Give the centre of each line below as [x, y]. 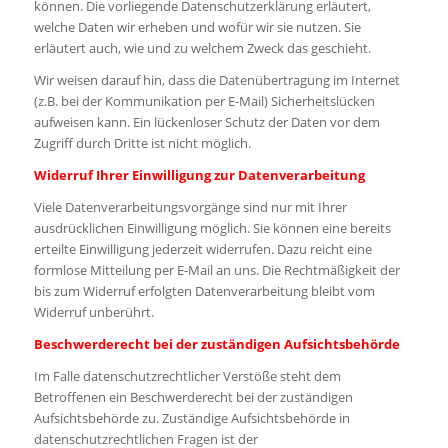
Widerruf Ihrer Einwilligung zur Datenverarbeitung [199, 175]
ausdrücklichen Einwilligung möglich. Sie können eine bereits [212, 228]
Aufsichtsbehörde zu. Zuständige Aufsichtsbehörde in [191, 418]
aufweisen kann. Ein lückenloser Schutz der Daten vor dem [206, 122]
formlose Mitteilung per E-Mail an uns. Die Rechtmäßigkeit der [216, 270]
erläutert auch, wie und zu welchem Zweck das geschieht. [202, 48]
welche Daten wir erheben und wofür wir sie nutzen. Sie [197, 27]
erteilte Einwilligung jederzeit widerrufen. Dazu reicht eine [202, 249]
